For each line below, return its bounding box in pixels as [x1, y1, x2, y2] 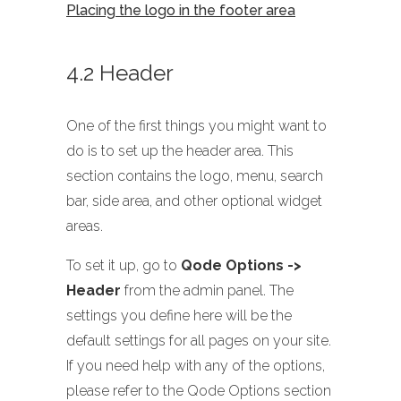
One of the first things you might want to [66, 116, 327, 134]
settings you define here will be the [66, 306, 292, 324]
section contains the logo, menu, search [66, 166, 323, 184]
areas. [66, 217, 103, 235]
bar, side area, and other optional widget [66, 192, 322, 209]
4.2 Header [66, 59, 174, 86]
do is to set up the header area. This [66, 141, 294, 159]
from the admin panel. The [121, 281, 294, 299]
